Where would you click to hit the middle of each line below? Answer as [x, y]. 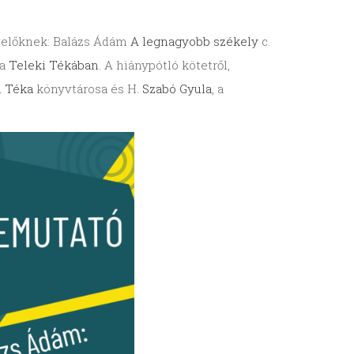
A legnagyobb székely [194, 41]
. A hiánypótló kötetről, [164, 65]
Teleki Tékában [53, 65]
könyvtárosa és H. [87, 89]
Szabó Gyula [177, 89]
